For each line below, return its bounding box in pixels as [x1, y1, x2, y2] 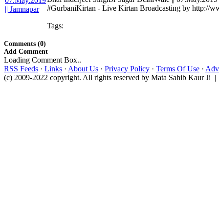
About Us [68, 65, 98, 73]
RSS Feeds [4, 65, 38, 73]
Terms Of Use [156, 65, 199, 73]
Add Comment [4, 48, 48, 55]
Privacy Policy [105, 65, 150, 73]
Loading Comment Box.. [4, 56, 81, 64]
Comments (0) [4, 40, 46, 47]
